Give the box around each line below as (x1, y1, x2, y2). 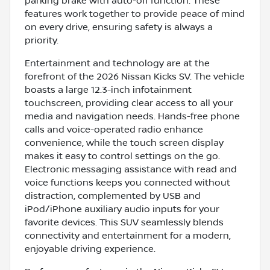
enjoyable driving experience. (25, 243, 155, 254)
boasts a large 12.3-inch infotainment (25, 84, 192, 95)
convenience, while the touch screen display (25, 137, 224, 148)
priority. (25, 34, 58, 46)
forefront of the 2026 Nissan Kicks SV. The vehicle (25, 71, 245, 82)
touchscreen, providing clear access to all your (25, 97, 233, 108)
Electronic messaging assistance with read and (25, 163, 237, 175)
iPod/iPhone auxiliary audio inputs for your (25, 203, 219, 215)
